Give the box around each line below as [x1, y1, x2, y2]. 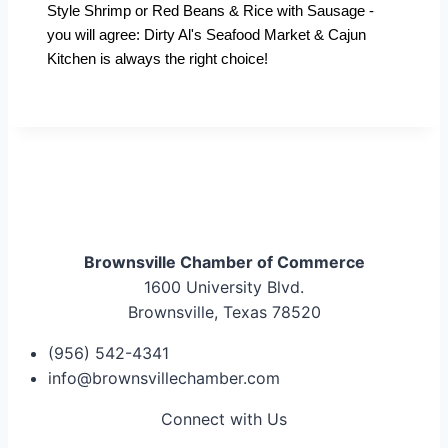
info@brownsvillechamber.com [48, 368, 280, 389]
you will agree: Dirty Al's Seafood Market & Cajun [47, 26, 366, 44]
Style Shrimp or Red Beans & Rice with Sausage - [47, 2, 374, 20]
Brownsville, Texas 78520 [127, 302, 321, 323]
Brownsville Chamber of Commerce [83, 252, 365, 273]
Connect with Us [161, 409, 287, 430]
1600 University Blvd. [144, 277, 304, 298]
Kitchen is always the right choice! [47, 50, 268, 68]
